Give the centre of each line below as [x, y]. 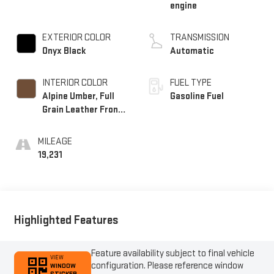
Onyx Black [64, 51]
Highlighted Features [66, 220]
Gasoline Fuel [197, 97]
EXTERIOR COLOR [76, 38]
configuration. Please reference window [168, 265]
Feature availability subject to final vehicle [173, 253]
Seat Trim [62, 124]
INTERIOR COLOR [75, 83]
